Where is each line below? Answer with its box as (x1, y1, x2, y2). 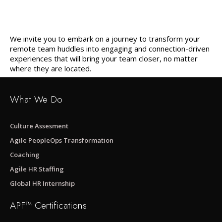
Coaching (10, 150, 40, 159)
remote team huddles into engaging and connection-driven (10, 44, 210, 54)
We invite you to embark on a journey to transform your (10, 34, 200, 44)
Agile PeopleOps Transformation (10, 135, 113, 145)
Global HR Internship (10, 178, 75, 188)
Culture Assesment (10, 121, 68, 130)
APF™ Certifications (10, 198, 87, 212)
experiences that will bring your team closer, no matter (10, 54, 198, 64)
